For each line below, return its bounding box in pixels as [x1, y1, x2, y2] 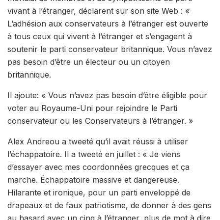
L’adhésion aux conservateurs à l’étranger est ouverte [7, 18, 208, 28]
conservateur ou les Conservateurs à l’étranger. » [7, 115, 193, 126]
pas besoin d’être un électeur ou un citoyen [7, 56, 170, 67]
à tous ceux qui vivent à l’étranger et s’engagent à [7, 31, 192, 41]
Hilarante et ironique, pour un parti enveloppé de [7, 187, 191, 197]
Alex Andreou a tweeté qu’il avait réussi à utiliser [7, 136, 188, 146]
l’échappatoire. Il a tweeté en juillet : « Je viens [7, 149, 180, 159]
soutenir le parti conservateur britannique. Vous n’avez [7, 44, 212, 54]
